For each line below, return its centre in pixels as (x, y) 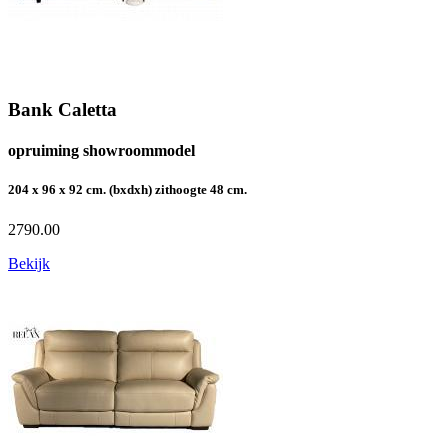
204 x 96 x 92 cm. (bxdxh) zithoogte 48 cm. (127, 190)
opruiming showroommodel (101, 151)
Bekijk (29, 263)
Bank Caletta (62, 109)
